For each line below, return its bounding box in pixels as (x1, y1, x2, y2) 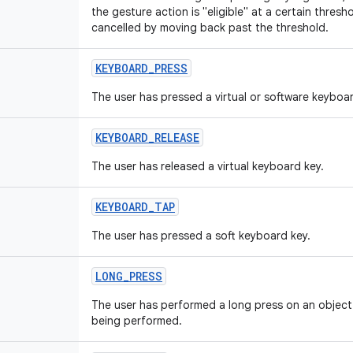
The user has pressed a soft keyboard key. (91, 229, 310, 243)
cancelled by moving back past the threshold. (91, 20, 329, 35)
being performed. (91, 314, 182, 328)
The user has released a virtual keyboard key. (91, 159, 324, 173)
